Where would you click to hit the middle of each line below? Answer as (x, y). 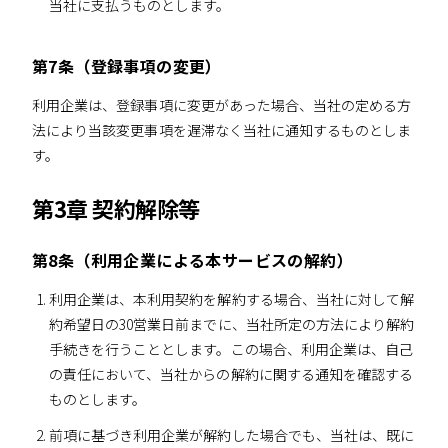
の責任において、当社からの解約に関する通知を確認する (231, 373)
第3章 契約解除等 (116, 208)
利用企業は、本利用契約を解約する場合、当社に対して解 (231, 298)
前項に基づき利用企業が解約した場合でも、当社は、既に (231, 434)
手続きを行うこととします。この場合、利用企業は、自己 (231, 348)
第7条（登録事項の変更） (127, 65)
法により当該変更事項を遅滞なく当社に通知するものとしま (222, 129)
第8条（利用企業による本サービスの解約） (192, 259)
